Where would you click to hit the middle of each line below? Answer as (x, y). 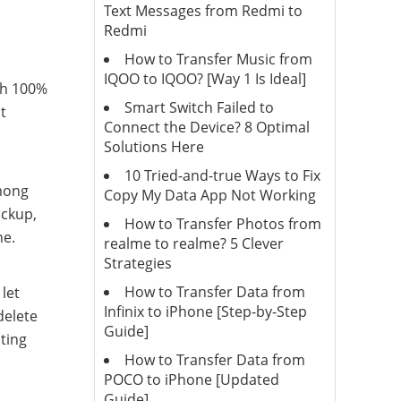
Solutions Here (154, 147)
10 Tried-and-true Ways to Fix (222, 175)
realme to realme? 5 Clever (193, 243)
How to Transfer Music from (218, 59)
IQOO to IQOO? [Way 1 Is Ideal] (205, 79)
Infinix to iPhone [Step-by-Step (205, 311)
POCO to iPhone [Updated (191, 380)
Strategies (137, 263)
